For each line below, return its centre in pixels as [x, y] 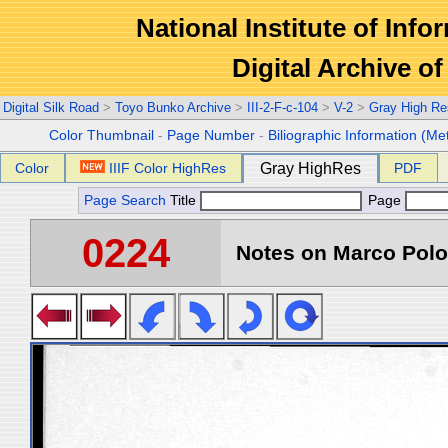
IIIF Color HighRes [168, 168]
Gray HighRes [310, 168]
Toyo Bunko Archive [173, 107]
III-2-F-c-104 [282, 107]
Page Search [125, 200]
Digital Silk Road [51, 107]
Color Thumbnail [102, 135]
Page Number [211, 135]
